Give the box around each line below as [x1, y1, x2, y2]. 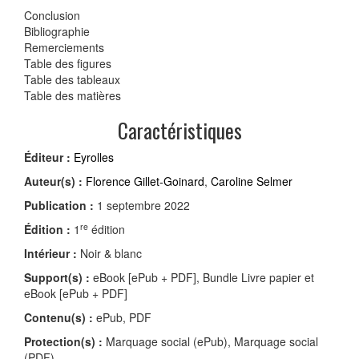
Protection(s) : [24, 333, 103, 350]
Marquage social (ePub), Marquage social [103, 333, 318, 350]
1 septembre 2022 [94, 197, 190, 214]
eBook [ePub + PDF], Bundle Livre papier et [90, 269, 314, 286]
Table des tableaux [24, 71, 120, 88]
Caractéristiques [117, 115, 242, 146]
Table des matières [24, 87, 121, 104]
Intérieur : [24, 245, 77, 262]
